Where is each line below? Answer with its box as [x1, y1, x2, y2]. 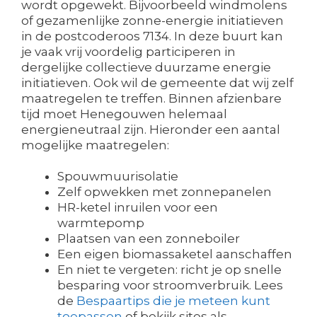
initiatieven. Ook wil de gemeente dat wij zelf [21, 76, 294, 91]
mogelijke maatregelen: [21, 138, 169, 153]
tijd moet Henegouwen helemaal [21, 107, 227, 122]
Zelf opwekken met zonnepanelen [57, 185, 272, 200]
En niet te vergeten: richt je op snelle [57, 263, 282, 277]
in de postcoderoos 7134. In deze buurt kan [21, 29, 283, 44]
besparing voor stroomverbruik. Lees [57, 278, 283, 293]
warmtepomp [57, 216, 144, 231]
